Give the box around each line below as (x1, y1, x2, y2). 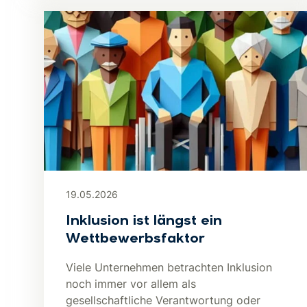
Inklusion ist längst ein (66, 214, 222, 228)
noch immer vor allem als (66, 277, 196, 291)
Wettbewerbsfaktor (66, 232, 205, 246)
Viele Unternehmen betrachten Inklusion (66, 260, 272, 274)
